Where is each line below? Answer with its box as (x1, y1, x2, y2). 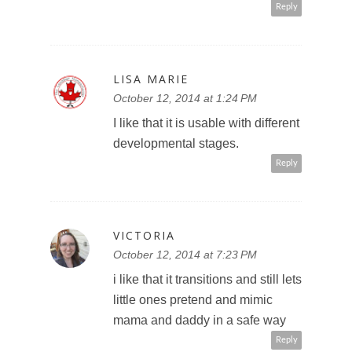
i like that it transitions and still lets (113, 272, 302, 286)
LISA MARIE (113, 71, 189, 86)
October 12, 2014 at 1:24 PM (113, 91, 257, 104)
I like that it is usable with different (113, 115, 299, 130)
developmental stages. (113, 136, 239, 150)
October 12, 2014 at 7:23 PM (113, 247, 257, 261)
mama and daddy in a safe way (113, 313, 286, 327)
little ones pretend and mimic (113, 292, 273, 306)
